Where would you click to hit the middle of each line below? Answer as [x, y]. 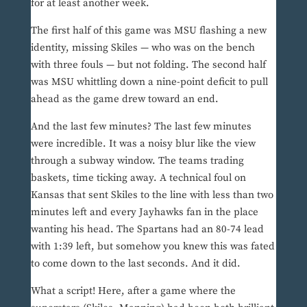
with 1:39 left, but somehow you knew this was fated [152, 247]
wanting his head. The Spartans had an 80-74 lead [147, 230]
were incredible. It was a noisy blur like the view [143, 144]
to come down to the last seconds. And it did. [135, 264]
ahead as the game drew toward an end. [124, 99]
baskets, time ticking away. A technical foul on [138, 178]
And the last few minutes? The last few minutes [141, 127]
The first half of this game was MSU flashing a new [148, 31]
